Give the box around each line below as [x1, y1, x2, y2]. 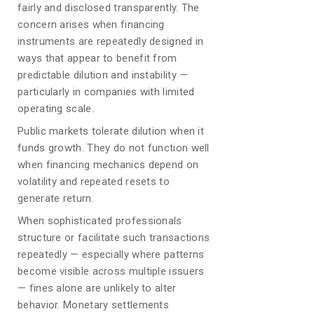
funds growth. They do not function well [18, 142, 210, 154]
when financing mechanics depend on [18, 158, 199, 171]
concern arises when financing [18, 18, 165, 31]
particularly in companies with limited [18, 86, 195, 98]
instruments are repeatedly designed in [18, 35, 204, 48]
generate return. [18, 192, 94, 205]
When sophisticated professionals [18, 214, 182, 227]
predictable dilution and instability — [18, 69, 189, 81]
